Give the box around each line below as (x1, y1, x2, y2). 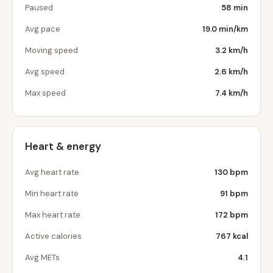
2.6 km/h (214, 66, 248, 77)
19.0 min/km (202, 24, 248, 34)
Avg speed (25, 66, 65, 77)
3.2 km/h (215, 45, 248, 55)
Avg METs (25, 252, 60, 263)
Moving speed (25, 45, 78, 55)
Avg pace (25, 24, 60, 34)
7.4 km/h (215, 88, 248, 98)
